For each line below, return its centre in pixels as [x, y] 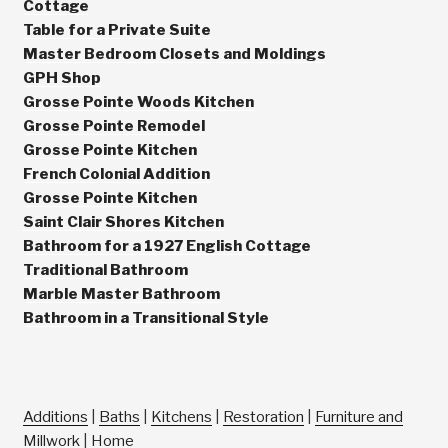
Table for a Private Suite [116, 29]
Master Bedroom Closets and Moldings [174, 53]
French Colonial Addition [116, 173]
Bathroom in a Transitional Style [145, 317]
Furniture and [358, 416]
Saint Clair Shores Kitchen [123, 221]
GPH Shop [61, 77]
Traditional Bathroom [105, 269]
